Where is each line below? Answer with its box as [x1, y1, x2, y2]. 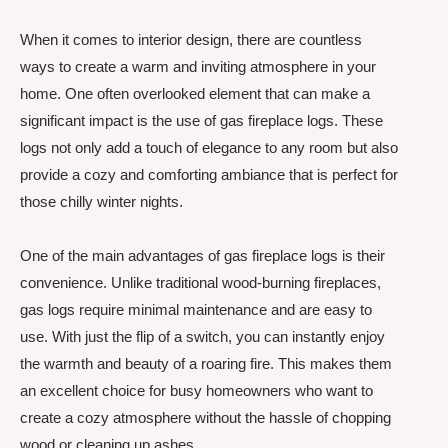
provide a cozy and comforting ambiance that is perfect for [20, 166, 398, 184]
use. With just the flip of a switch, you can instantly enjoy [20, 327, 385, 345]
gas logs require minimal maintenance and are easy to [20, 300, 372, 318]
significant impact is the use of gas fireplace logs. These [20, 112, 383, 130]
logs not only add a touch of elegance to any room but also [20, 139, 398, 157]
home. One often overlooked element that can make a [20, 85, 370, 103]
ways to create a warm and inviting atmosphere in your [20, 58, 376, 76]
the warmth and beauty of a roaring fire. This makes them [20, 354, 392, 372]
